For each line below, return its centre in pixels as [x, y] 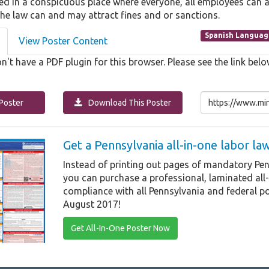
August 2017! [92, 204]
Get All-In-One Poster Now [120, 228]
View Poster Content [63, 41]
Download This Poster [127, 103]
